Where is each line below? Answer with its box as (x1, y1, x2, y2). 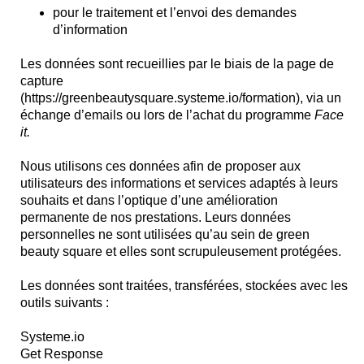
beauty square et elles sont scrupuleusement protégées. (20, 245, 341, 258)
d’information (53, 23, 128, 37)
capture (20, 74, 63, 88)
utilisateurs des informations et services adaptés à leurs (20, 176, 338, 190)
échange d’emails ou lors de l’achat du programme (20, 108, 314, 122)
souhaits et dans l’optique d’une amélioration (20, 193, 278, 207)
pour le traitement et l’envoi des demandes (53, 6, 297, 19)
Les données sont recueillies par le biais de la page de (20, 57, 334, 71)
